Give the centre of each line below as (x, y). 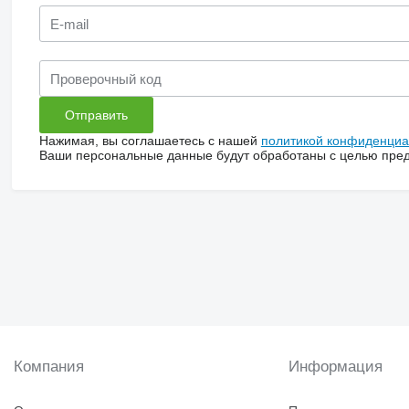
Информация (336, 367)
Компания (49, 367)
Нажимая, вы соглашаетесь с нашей (150, 141)
